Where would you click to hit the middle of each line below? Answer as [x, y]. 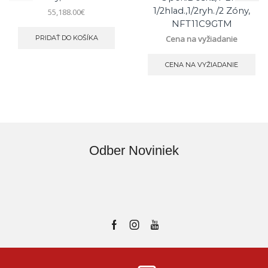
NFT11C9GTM [202, 24]
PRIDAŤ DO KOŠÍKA [66, 37]
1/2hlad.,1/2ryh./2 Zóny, [202, 10]
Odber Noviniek [134, 151]
